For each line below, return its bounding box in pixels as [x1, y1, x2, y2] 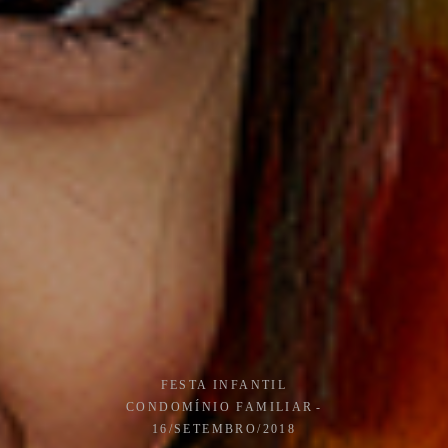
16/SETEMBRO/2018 [151, 421, 297, 435]
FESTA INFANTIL [160, 377, 288, 391]
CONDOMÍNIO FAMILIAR [125, 399, 314, 413]
